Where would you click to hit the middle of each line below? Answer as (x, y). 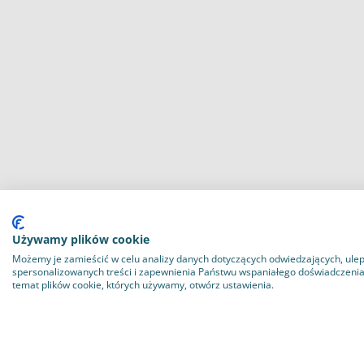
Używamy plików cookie (81, 239)
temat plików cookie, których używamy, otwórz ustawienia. (143, 285)
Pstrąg (58, 16)
